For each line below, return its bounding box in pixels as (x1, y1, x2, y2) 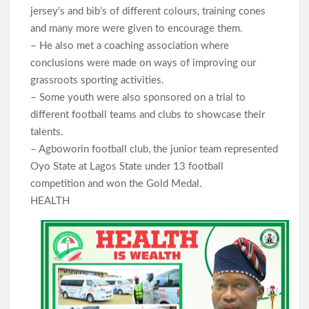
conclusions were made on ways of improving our (30, 57, 257, 68)
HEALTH (30, 195, 70, 206)
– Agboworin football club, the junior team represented (30, 143, 279, 154)
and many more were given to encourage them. (30, 23, 246, 34)
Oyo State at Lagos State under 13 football (30, 161, 224, 172)
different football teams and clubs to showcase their (30, 109, 266, 120)
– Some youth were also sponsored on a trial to (30, 92, 246, 103)
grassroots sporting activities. (30, 74, 168, 86)
